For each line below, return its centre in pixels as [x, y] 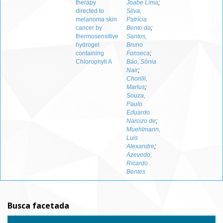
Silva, [134, 11]
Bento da [139, 28]
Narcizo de [141, 121]
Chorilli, [137, 79]
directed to [90, 11]
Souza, [136, 96]
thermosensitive [97, 36]
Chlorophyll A [94, 62]
